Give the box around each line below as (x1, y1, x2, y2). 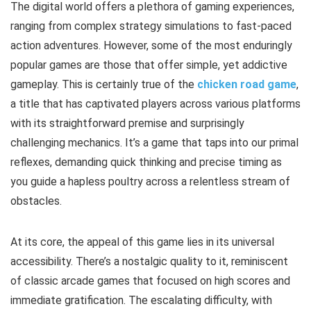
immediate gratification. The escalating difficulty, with (10, 294, 272, 307)
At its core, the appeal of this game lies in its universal (10, 235, 274, 249)
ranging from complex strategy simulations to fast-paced (10, 19, 292, 33)
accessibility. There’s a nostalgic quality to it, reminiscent (10, 255, 288, 268)
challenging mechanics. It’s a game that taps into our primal (10, 136, 299, 149)
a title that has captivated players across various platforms (10, 97, 301, 110)
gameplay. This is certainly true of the (10, 78, 197, 91)
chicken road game (197, 78, 296, 91)
